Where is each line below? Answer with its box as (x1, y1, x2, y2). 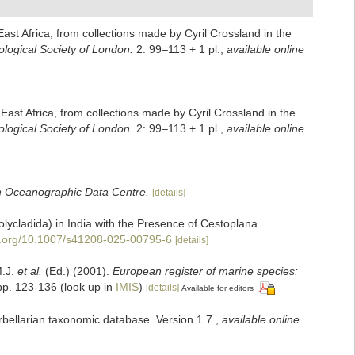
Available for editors (181, 284, 254, 292)
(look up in (57, 281, 116, 293)
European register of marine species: (113, 265, 298, 277)
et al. (17, 265, 42, 277)
